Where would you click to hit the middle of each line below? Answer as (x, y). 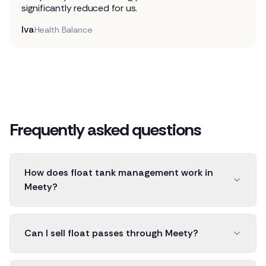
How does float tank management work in (119, 172)
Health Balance (63, 29)
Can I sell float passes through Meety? (111, 233)
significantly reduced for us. (80, 8)
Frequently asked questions (105, 129)
